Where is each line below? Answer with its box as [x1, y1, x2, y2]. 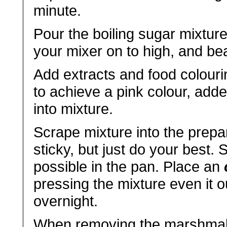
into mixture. [33, 100, 113, 117]
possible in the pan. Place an [33, 158, 224, 175]
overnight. [33, 193, 98, 209]
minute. [33, 2, 82, 19]
